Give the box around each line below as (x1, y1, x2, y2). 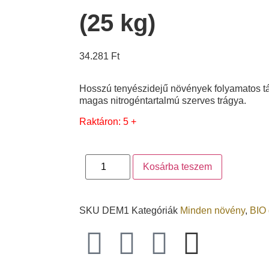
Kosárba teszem (143, 162, 213, 172)
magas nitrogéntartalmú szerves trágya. (79, 95, 246, 106)
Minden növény (180, 205, 245, 216)
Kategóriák (131, 205, 178, 216)
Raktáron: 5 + (79, 116, 136, 127)
